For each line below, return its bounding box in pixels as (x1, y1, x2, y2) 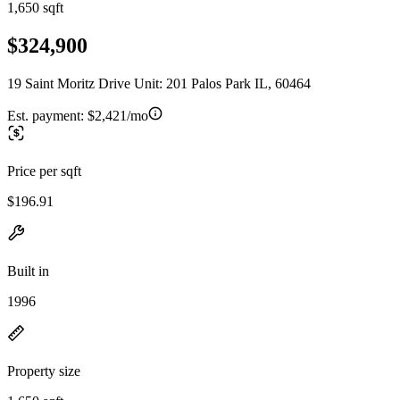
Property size (7, 362, 80, 379)
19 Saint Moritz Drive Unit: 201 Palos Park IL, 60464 (7, 75, 311, 91)
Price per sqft (7, 162, 81, 179)
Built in (7, 262, 49, 279)
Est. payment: (7, 107, 87, 123)
